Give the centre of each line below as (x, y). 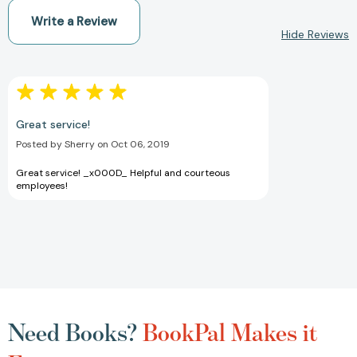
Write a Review (74, 21)
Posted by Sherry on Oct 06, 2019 (93, 144)
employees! (42, 185)
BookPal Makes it (230, 332)
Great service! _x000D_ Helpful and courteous (123, 173)
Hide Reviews (315, 34)
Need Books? (75, 332)
